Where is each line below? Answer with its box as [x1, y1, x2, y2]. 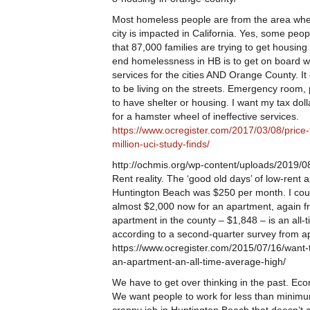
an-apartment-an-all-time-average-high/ [112, 256, 286, 267]
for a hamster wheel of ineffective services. [112, 111, 299, 122]
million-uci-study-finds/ [112, 138, 210, 149]
